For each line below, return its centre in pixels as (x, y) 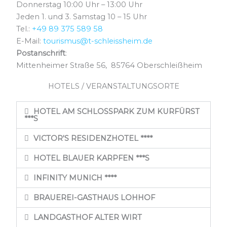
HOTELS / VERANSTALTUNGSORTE (113, 86)
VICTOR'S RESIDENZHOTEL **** (93, 138)
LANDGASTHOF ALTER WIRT (87, 217)
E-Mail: (30, 41)
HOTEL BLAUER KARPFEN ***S (91, 158)
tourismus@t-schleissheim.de (98, 41)
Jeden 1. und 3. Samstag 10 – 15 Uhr (82, 16)
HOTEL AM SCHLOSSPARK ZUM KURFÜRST (116, 111)
